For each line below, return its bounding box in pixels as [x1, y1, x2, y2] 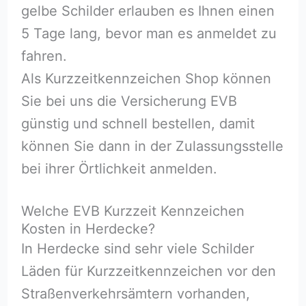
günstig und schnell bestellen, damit [20, 115, 255, 132]
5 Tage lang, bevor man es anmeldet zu [20, 25, 277, 42]
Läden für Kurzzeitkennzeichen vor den [20, 262, 276, 279]
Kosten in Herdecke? [20, 220, 155, 237]
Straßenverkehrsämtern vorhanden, [20, 285, 250, 302]
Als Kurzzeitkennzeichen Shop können [20, 70, 271, 87]
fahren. [20, 47, 67, 64]
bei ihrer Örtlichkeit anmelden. [20, 160, 217, 177]
